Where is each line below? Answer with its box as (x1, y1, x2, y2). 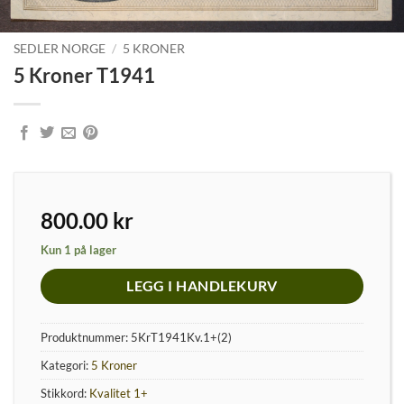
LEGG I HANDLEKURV (126, 278, 278, 294)
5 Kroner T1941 (14, 63, 155, 88)
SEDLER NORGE (14, 41, 106, 57)
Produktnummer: (41, 329, 131, 344)
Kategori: (41, 357, 91, 372)
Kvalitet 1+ (89, 385, 148, 400)
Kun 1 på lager (41, 243, 116, 258)
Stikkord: (41, 385, 89, 400)
